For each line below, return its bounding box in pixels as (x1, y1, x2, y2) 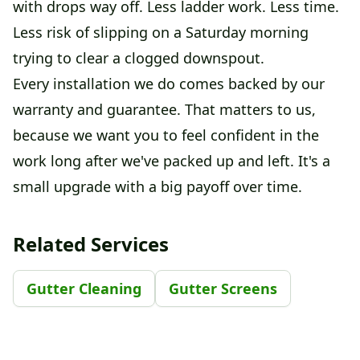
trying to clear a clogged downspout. (13, 47, 264, 67)
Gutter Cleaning (27, 278, 141, 298)
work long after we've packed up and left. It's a (13, 150, 330, 170)
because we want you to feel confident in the (13, 125, 319, 145)
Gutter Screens (169, 278, 277, 298)
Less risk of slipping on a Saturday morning (13, 22, 309, 42)
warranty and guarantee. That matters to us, (13, 99, 316, 119)
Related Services (13, 230, 169, 257)
